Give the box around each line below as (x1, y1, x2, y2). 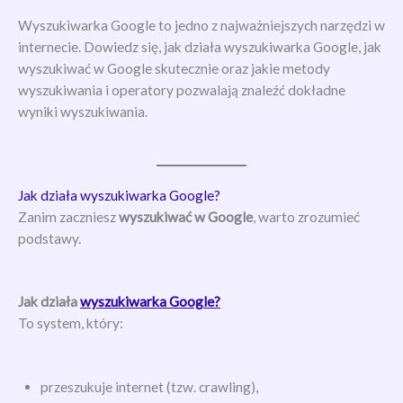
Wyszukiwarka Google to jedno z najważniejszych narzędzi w (18, 17, 385, 34)
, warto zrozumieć (253, 208, 360, 225)
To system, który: (18, 315, 123, 332)
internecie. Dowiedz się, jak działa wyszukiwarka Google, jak (18, 39, 381, 56)
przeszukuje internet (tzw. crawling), (40, 378, 258, 395)
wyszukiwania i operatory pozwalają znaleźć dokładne (18, 82, 345, 99)
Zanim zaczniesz (18, 208, 119, 225)
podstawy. (18, 229, 81, 246)
